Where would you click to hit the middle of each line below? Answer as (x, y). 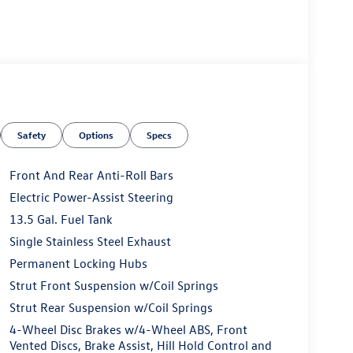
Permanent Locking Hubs (78, 264)
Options (97, 135)
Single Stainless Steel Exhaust (90, 242)
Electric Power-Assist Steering (91, 197)
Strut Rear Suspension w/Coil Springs (111, 308)
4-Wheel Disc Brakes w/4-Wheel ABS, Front (128, 330)
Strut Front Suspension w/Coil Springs (113, 286)
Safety (32, 135)
